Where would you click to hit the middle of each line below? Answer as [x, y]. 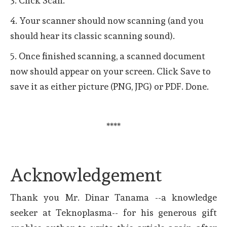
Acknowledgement [86, 175]
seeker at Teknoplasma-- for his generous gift [113, 212]
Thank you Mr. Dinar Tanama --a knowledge [113, 197]
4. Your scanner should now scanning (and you [107, 20]
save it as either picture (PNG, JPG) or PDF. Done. [110, 86]
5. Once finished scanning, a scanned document [108, 56]
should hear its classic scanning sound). [92, 35]
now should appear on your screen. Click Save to [110, 71]
